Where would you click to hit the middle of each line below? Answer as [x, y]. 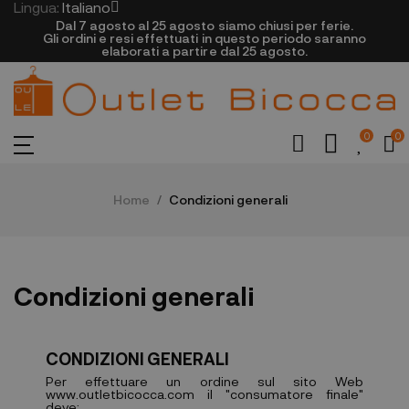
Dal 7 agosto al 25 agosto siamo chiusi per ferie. [204, 25]
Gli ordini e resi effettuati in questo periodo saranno [204, 38]
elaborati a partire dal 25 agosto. [204, 51]
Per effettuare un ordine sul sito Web [204, 382]
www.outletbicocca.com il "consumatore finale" [204, 394]
